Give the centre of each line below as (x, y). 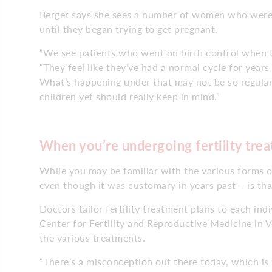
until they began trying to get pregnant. (128, 29)
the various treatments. (92, 237)
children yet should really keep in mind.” (129, 96)
